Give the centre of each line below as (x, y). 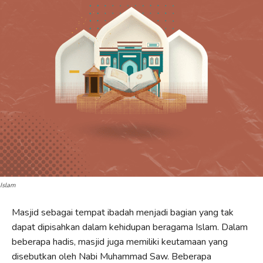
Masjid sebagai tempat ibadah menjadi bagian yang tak (123, 212)
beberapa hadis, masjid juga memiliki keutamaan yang (120, 242)
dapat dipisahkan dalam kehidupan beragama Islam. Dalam (130, 227)
